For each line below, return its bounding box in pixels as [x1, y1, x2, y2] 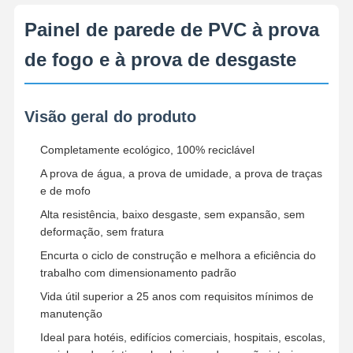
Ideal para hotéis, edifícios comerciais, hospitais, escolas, [39, 330, 325, 344]
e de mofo [39, 184, 91, 197]
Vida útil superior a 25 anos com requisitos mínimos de [39, 289, 314, 303]
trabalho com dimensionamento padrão [39, 266, 236, 279]
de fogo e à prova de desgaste [24, 48, 296, 70]
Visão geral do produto [24, 107, 196, 125]
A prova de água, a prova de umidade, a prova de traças [39, 166, 322, 180]
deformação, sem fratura [39, 225, 164, 238]
